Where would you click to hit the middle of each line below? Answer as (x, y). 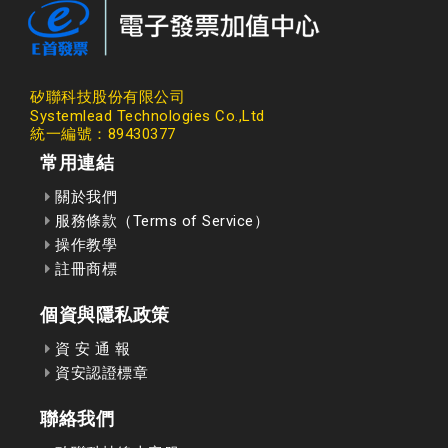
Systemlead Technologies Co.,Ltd (147, 115)
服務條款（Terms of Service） (159, 220)
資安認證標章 (99, 372)
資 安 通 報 (90, 348)
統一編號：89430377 (103, 133)
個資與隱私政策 (105, 314)
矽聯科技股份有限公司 (107, 96)
